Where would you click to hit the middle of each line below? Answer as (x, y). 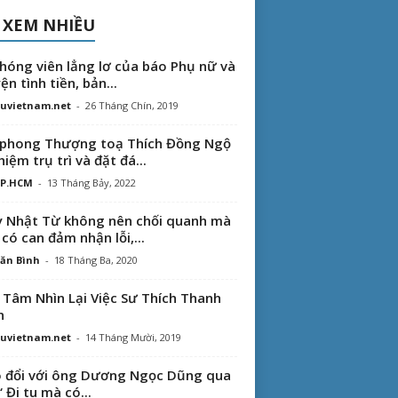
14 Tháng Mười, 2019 (133, 337)
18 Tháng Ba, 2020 (96, 260)
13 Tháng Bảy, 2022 (91, 183)
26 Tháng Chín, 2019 (131, 105)
